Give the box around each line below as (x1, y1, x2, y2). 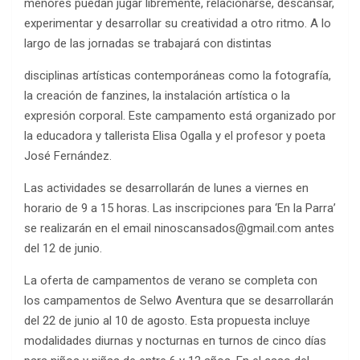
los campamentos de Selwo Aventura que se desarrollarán (24, 292, 333, 308)
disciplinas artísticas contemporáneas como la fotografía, (24, 67, 331, 83)
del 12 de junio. (24, 240, 102, 256)
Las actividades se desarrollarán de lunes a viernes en (24, 180, 309, 195)
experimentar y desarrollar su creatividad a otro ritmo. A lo (24, 15, 331, 31)
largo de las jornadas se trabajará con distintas (24, 35, 272, 51)
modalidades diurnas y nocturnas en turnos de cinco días (24, 333, 326, 348)
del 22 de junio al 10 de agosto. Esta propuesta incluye (24, 313, 310, 328)
